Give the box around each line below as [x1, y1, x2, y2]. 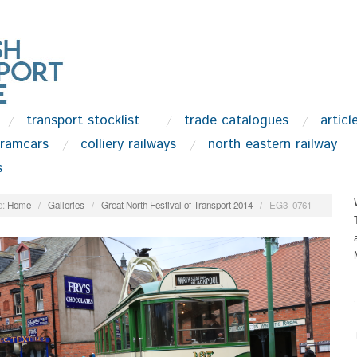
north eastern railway [207, 135, 337, 154]
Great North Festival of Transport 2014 [100, 198, 253, 211]
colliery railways [80, 135, 176, 154]
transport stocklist [25, 111, 139, 130]
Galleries [47, 198, 84, 211]
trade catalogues [183, 111, 288, 130]
